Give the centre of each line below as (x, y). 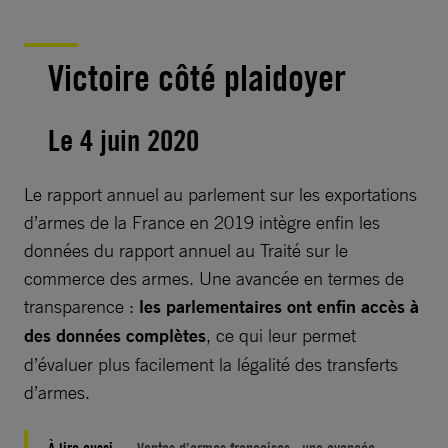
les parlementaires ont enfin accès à (279, 306)
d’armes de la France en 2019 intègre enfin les (202, 221)
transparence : (81, 305)
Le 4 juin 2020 (123, 139)
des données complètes (115, 335)
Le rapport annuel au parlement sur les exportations (220, 193)
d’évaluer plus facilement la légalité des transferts (211, 363)
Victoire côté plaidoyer (197, 77)
